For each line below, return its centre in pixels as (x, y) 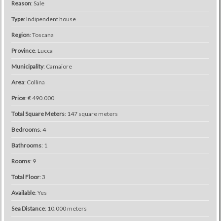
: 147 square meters (91, 114)
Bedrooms (25, 129)
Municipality (27, 66)
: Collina (34, 82)
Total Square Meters (38, 114)
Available (23, 193)
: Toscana (41, 35)
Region (20, 35)
